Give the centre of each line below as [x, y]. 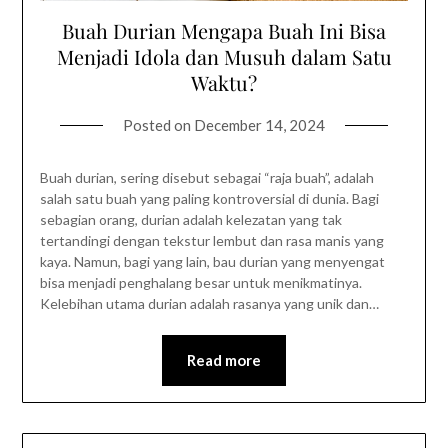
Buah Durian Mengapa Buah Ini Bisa [224, 30]
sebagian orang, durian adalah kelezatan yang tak [190, 219]
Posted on [158, 124]
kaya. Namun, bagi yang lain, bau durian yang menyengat [212, 261]
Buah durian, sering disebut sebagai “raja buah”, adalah [206, 177]
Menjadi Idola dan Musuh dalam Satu [224, 56]
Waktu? [224, 82]
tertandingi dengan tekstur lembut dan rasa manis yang [211, 240]
